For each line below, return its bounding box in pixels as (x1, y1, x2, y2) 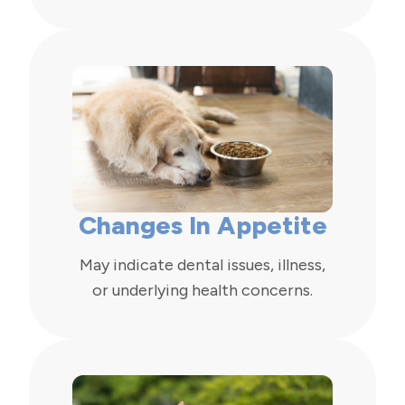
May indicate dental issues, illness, (80, 255, 325, 276)
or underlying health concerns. (92, 280, 313, 301)
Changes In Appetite (78, 210, 327, 241)
